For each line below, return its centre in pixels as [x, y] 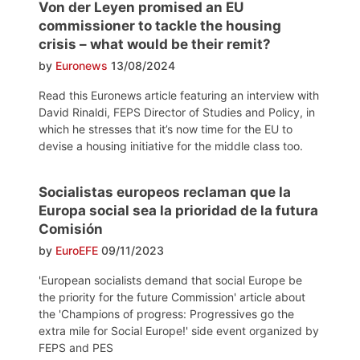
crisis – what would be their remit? [155, 45]
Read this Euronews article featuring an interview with [179, 96]
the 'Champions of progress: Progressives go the [166, 314]
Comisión [71, 229]
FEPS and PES [76, 348]
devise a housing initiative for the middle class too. [171, 146]
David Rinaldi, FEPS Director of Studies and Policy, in [177, 112]
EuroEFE [77, 251]
